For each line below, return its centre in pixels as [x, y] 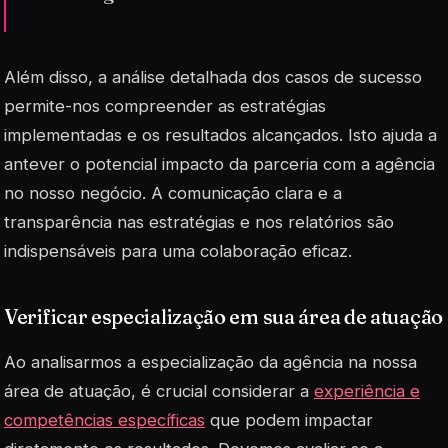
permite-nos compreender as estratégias [165, 105]
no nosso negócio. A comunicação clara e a [173, 192]
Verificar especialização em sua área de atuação [223, 316]
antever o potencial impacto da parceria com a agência [219, 163]
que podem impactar [289, 420]
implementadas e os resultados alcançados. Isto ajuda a [220, 134]
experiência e [367, 391]
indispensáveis [60, 250]
